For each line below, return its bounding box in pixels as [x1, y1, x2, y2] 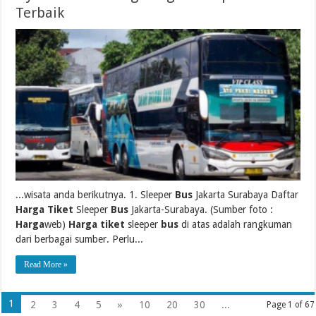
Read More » [24, 260, 68, 270]
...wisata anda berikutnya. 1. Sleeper [16, 189, 176, 201]
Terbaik [16, 4, 65, 22]
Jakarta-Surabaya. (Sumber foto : [128, 204, 274, 216]
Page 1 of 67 [266, 300, 315, 310]
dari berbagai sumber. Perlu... [16, 233, 144, 245]
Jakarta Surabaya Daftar [193, 189, 299, 201]
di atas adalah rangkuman [178, 219, 293, 231]
